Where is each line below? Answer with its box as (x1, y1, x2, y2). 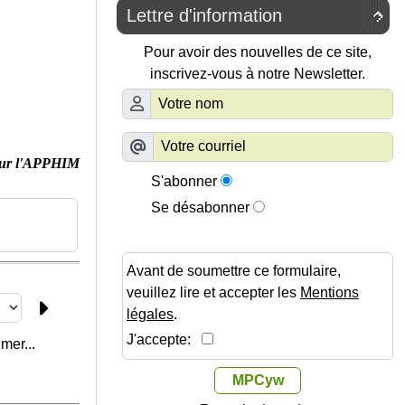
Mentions (300, 285, 359, 301)
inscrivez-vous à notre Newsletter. (150, 66, 365, 82)
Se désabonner (151, 200, 250, 216)
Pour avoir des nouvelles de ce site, (144, 44, 372, 61)
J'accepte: (127, 332, 202, 348)
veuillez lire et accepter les (127, 285, 300, 301)
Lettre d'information (127, 5, 282, 26)
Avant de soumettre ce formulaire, (127, 263, 341, 279)
